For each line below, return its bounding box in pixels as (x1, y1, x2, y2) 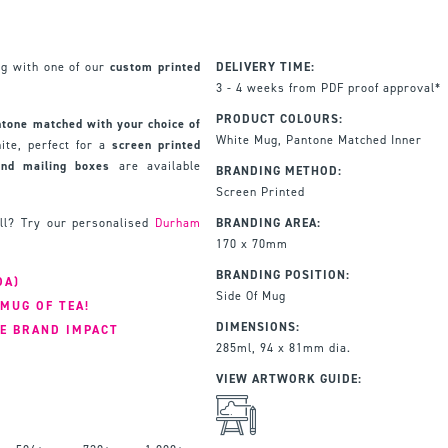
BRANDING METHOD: (215, 162, 342, 179)
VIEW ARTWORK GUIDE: (215, 370, 362, 387)
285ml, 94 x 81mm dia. (215, 339, 351, 356)
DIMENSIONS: (215, 318, 300, 335)
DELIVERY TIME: (215, 58, 315, 75)
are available (110, 157, 201, 174)
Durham (154, 214, 201, 231)
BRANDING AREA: (215, 214, 321, 231)
